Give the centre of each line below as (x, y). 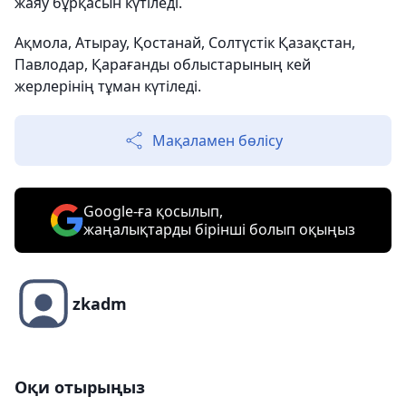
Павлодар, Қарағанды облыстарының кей (163, 65)
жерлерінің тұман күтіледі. (108, 87)
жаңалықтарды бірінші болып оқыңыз (219, 230)
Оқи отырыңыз (80, 387)
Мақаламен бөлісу (217, 141)
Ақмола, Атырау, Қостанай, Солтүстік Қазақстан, (185, 43)
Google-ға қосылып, (153, 212)
